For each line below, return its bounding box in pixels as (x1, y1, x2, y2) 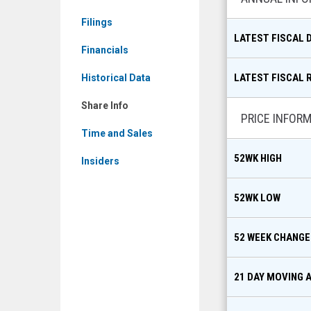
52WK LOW (234, 192, 280, 204)
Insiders (81, 155, 119, 167)
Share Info (81, 100, 128, 111)
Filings (81, 17, 112, 28)
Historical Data (81, 72, 151, 83)
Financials (81, 44, 128, 56)
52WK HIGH (234, 152, 282, 165)
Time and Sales (81, 128, 153, 139)
